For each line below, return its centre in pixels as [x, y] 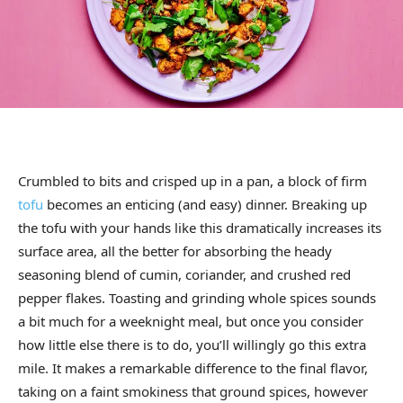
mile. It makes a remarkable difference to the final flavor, [193, 368]
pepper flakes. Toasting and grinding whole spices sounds [197, 298]
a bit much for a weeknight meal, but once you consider [191, 322]
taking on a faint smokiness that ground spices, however [193, 392]
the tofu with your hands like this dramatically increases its [200, 228]
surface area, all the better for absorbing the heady [175, 251]
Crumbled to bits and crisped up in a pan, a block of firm [193, 181]
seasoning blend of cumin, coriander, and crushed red [184, 275]
